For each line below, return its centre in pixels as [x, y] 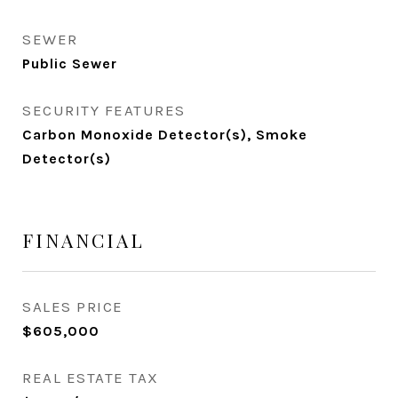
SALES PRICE [73, 306]
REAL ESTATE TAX [91, 378]
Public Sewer [70, 64]
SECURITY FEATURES [104, 110]
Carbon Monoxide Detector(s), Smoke [165, 135]
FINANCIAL [84, 240]
